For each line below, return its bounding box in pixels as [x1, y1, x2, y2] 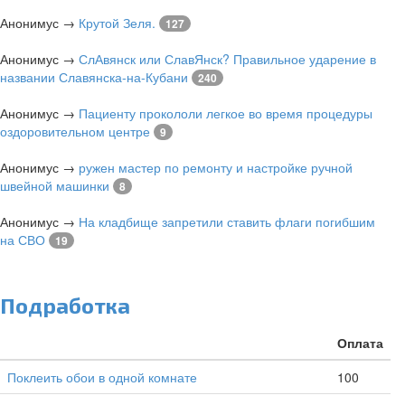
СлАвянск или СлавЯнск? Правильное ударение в [79, 50, 376, 69]
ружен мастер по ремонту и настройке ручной [79, 158, 353, 177]
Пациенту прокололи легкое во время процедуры [79, 104, 372, 123]
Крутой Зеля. [79, 14, 155, 33]
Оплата [337, 334, 383, 353]
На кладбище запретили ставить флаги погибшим [79, 212, 375, 231]
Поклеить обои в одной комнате [7, 368, 197, 387]
